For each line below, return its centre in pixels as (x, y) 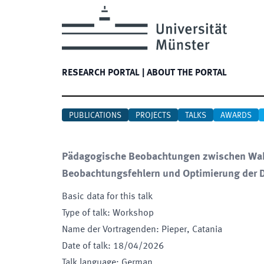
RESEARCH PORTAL (101, 73)
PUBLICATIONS (95, 115)
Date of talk (85, 246)
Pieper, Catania (192, 230)
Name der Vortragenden (109, 230)
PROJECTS (153, 115)
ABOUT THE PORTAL (187, 73)
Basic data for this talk (107, 197)
